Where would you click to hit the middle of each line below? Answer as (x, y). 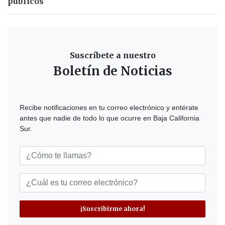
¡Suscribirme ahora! (113, 208)
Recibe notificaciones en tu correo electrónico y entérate (109, 107)
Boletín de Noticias (113, 71)
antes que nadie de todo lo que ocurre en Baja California (109, 118)
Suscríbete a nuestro (113, 55)
